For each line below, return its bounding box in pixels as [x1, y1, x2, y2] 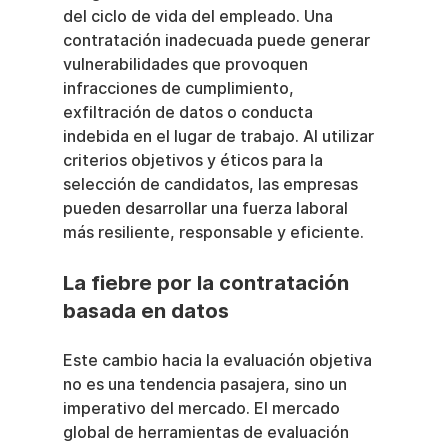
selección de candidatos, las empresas [62, 175, 362, 194]
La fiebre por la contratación [62, 271, 354, 295]
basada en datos [62, 299, 229, 323]
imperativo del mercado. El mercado [62, 399, 344, 418]
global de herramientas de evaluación [62, 423, 353, 442]
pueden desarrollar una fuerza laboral [62, 199, 352, 218]
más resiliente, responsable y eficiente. [62, 223, 364, 242]
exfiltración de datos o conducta [62, 103, 317, 122]
